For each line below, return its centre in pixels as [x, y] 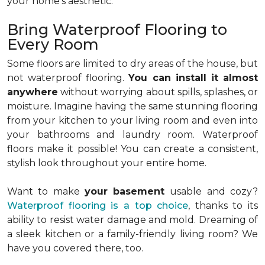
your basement [127, 191]
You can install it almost [193, 78]
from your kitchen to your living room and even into [132, 120]
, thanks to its [223, 206]
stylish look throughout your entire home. [107, 163]
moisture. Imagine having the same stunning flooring [132, 106]
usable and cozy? [214, 191]
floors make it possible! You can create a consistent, [132, 149]
